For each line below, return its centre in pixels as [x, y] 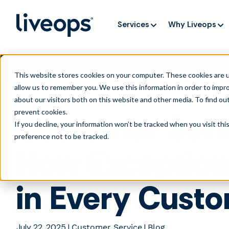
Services [134, 24]
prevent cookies [40, 112]
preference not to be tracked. [62, 136]
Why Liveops [192, 24]
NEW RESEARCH [151, 64]
